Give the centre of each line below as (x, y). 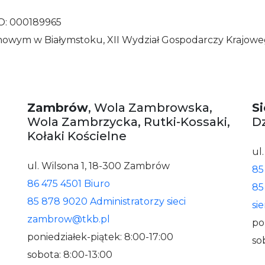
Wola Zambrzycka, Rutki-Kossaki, (129, 122)
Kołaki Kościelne (77, 136)
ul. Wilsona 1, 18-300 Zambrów (98, 166)
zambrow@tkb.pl (69, 219)
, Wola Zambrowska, (150, 108)
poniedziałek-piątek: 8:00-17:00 (100, 237)
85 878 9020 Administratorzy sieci (106, 201)
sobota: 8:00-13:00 (70, 255)
